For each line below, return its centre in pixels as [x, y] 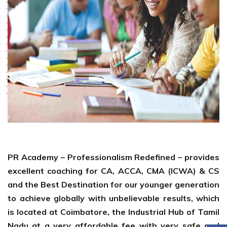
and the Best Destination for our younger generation [113, 184]
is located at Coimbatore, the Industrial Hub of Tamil [113, 212]
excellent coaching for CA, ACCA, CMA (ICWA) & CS [113, 171]
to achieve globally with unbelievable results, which [113, 198]
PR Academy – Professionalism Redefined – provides [113, 157]
